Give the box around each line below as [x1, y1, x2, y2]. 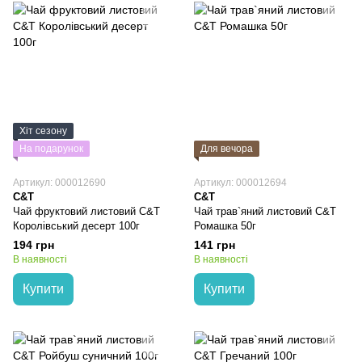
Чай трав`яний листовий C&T [194, 205, 336, 217]
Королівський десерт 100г [13, 220, 140, 232]
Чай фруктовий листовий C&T [13, 205, 160, 217]
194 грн [13, 238, 54, 251]
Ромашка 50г [194, 220, 256, 232]
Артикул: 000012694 [194, 177, 287, 188]
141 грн [194, 238, 235, 251]
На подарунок [19, 143, 83, 154]
